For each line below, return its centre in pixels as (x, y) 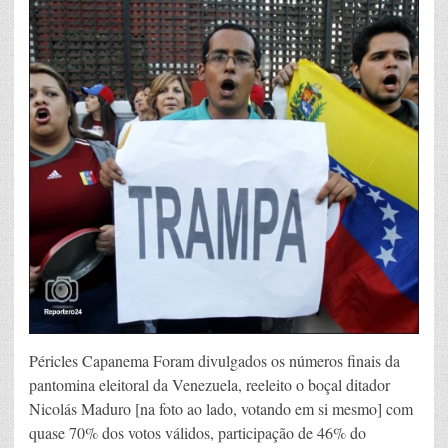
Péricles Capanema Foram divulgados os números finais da (214, 361)
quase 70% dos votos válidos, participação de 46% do (197, 433)
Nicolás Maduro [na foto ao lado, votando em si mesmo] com (221, 409)
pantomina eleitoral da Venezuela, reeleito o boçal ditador (209, 385)
